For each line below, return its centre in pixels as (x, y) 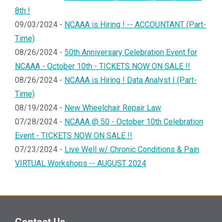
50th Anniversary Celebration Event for (131, 52)
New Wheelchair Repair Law (113, 108)
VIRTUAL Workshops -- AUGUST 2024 (81, 163)
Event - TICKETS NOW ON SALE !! (74, 135)
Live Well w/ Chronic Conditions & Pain (132, 149)
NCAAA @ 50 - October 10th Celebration (134, 121)
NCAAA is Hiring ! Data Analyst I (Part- (131, 80)
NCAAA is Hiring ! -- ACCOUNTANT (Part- (135, 24)
